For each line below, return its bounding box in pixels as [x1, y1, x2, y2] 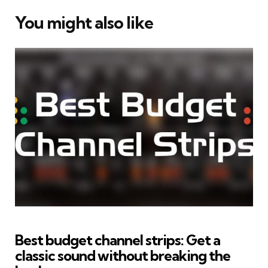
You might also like [15, 11, 153, 33]
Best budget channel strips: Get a [15, 231, 220, 249]
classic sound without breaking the [15, 246, 230, 265]
